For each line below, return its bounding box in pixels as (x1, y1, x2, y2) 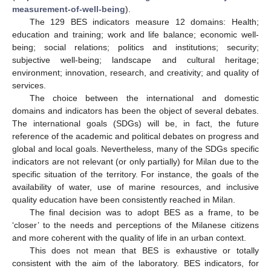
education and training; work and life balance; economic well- (12, 30, 259, 40)
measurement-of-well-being (12, 4, 125, 15)
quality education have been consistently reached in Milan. (12, 195, 235, 205)
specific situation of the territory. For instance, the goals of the (12, 169, 259, 180)
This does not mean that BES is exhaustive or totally (29, 246, 259, 256)
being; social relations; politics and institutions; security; (12, 42, 259, 53)
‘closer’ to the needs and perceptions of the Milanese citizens (12, 220, 259, 230)
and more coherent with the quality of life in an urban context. (12, 233, 246, 243)
